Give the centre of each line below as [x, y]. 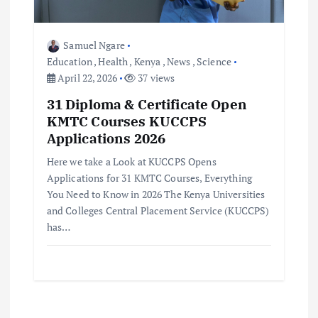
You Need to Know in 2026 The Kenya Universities [156, 194]
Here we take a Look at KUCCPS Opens [131, 161]
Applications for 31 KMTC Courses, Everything [149, 177]
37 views [155, 77]
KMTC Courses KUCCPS [127, 121]
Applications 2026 [106, 138]
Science [214, 61]
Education [70, 61]
